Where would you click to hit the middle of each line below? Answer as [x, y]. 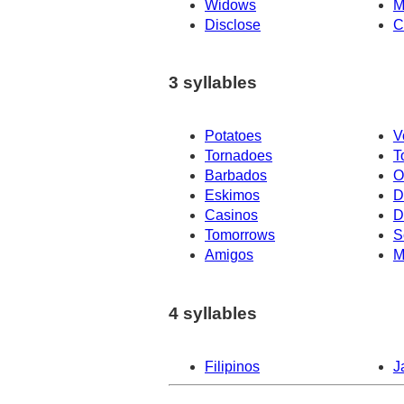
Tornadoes [239, 156]
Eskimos [232, 196]
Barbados [236, 176]
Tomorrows [240, 235]
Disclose [233, 24]
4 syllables [213, 313]
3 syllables [213, 83]
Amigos [229, 255]
